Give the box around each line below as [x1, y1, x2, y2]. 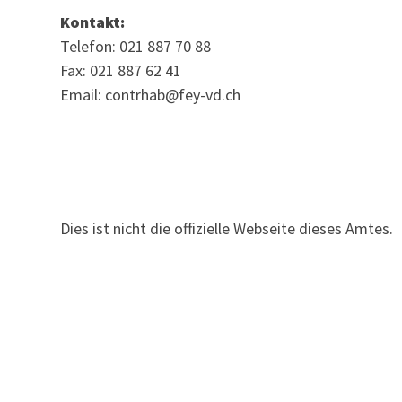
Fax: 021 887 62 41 [60, 59, 182, 81]
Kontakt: [60, 11, 126, 32]
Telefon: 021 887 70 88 [60, 35, 212, 57]
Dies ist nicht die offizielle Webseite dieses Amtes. [60, 218, 394, 240]
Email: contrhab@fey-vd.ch [60, 83, 241, 105]
